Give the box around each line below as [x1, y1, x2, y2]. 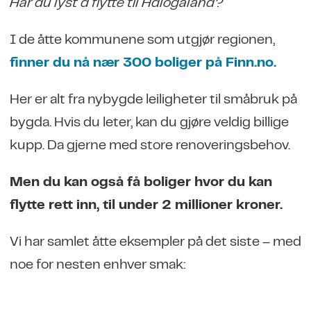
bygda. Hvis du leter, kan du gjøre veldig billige [9, 117, 289, 130]
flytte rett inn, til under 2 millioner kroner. [9, 200, 286, 212]
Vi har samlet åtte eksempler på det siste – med [9, 236, 301, 249]
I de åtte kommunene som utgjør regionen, [9, 35, 275, 47]
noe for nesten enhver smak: [9, 259, 188, 271]
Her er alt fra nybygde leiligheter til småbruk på [9, 94, 297, 107]
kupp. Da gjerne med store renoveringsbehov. [9, 140, 293, 153]
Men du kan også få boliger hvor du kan [9, 177, 272, 189]
